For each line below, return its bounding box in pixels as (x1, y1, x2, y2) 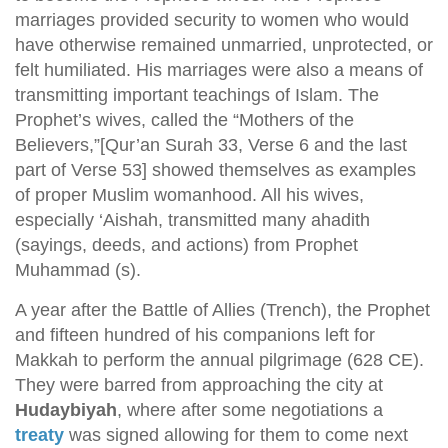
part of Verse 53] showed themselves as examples (15, 160, 416, 180)
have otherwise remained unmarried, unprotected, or (15, 35, 433, 55)
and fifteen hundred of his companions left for (15, 325, 375, 345)
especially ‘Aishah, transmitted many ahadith (15, 210, 370, 230)
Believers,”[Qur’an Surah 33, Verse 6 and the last (15, 135, 407, 155)
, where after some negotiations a (117, 400, 383, 420)
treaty (15, 425, 64, 445)
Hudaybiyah (15, 400, 117, 420)
